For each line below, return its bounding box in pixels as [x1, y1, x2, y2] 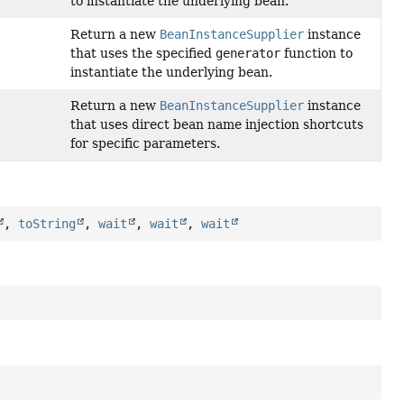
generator [216, 46, 281, 61]
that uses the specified [70, 46, 216, 61]
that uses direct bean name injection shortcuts [70, 117, 364, 133]
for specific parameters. [70, 136, 221, 151]
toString [18, 216, 77, 232]
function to [280, 46, 353, 61]
